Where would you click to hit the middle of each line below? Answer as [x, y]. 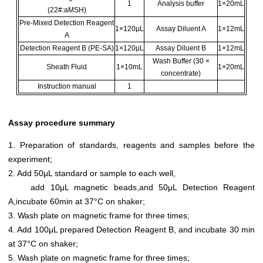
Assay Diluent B [181, 48]
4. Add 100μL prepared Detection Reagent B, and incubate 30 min [131, 229]
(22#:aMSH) [67, 10]
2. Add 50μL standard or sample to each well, [92, 173]
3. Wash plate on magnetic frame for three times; [99, 215]
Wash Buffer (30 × [181, 61]
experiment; [30, 159]
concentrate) [181, 73]
